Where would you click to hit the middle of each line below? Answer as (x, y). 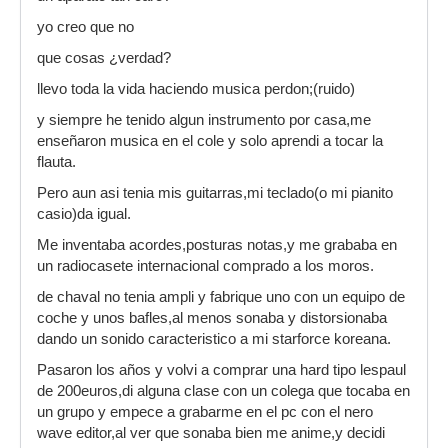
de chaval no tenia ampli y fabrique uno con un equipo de (221, 297)
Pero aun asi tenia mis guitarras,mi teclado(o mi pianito (215, 193)
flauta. (56, 162)
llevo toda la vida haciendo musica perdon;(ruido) (196, 89)
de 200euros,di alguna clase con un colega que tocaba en (223, 391)
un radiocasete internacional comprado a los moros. (205, 266)
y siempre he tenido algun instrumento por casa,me (204, 120)
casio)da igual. (84, 214)
